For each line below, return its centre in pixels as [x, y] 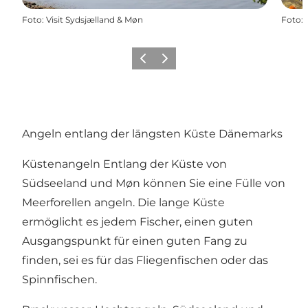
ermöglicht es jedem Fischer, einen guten [137, 221]
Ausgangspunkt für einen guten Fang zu [135, 241]
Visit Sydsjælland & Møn [95, 19]
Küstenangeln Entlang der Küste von [124, 164]
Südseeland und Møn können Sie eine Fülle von [154, 183]
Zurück [149, 63]
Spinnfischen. [59, 279]
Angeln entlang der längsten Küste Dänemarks [152, 133]
